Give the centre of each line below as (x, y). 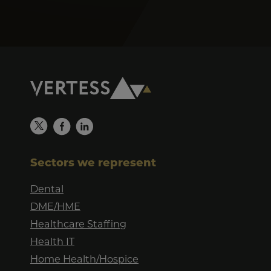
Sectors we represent (93, 162)
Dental (47, 189)
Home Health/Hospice (84, 259)
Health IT (52, 241)
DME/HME (55, 206)
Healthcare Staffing (78, 224)
